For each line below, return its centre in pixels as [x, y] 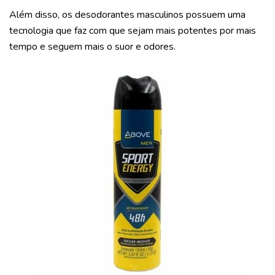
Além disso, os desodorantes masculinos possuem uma [127, 14]
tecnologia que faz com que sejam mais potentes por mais [133, 30]
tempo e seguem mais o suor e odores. [92, 46]
